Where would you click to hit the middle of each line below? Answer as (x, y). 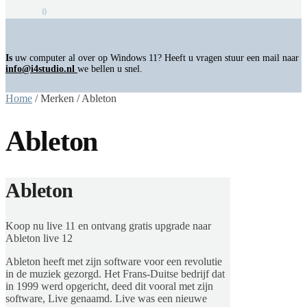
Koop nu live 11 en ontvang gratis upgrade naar (108, 225)
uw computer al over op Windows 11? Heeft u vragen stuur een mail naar (156, 58)
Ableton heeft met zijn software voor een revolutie (114, 261)
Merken (57, 98)
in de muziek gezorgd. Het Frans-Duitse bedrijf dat (115, 273)
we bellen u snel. (110, 69)
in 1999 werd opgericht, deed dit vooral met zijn (109, 286)
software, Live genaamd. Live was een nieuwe (106, 298)
